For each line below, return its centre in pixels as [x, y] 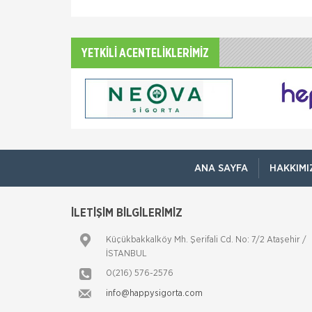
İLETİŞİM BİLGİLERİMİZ [127, 213]
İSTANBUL [126, 253]
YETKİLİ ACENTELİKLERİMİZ [145, 54]
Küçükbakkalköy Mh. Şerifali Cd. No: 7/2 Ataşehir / [206, 240]
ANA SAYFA [221, 168]
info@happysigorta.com [154, 293]
